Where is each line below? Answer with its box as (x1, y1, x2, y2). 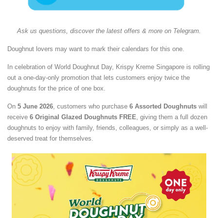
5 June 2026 (18, 102, 53, 110)
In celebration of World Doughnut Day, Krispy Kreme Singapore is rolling (7, 63, 210, 71)
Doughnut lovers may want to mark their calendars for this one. (7, 45, 184, 53)
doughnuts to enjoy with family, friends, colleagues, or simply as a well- (7, 124, 208, 131)
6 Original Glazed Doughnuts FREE (30, 113, 136, 121)
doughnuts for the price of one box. (7, 84, 106, 92)
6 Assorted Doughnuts (129, 102, 197, 110)
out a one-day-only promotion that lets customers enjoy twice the (7, 73, 190, 81)
